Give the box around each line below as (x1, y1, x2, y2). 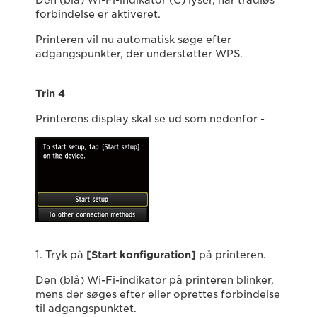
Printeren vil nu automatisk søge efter (35, 34, 231, 45)
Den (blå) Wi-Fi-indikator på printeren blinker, (35, 275, 274, 286)
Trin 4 (35, 88, 65, 99)
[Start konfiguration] (86, 249, 196, 260)
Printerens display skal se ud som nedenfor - (35, 113, 265, 125)
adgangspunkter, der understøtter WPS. (35, 48, 243, 59)
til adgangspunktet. (35, 303, 137, 314)
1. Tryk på (35, 249, 86, 260)
